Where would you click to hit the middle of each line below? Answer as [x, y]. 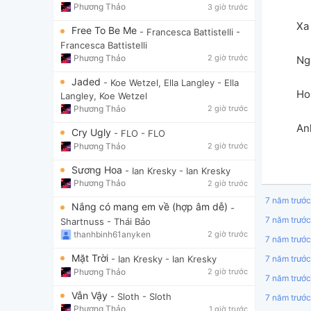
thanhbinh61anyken [112, 234]
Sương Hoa [98, 169]
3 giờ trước [228, 7]
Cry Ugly [93, 132]
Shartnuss [82, 221]
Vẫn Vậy [91, 295]
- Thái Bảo [129, 221]
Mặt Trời [91, 258]
